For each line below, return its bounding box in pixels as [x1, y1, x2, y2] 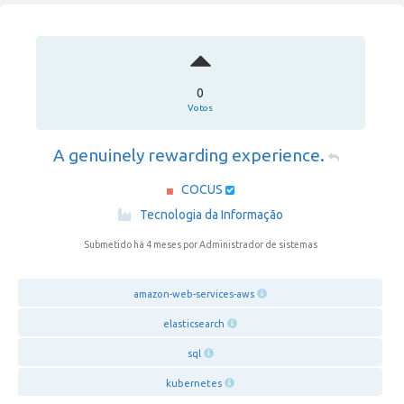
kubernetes [166, 378, 222, 389]
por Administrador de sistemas [182, 239, 317, 250]
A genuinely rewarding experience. [52, 145, 325, 165]
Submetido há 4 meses [83, 239, 183, 250]
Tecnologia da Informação [139, 207, 283, 222]
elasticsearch [163, 318, 225, 329]
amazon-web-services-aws [133, 289, 254, 299]
